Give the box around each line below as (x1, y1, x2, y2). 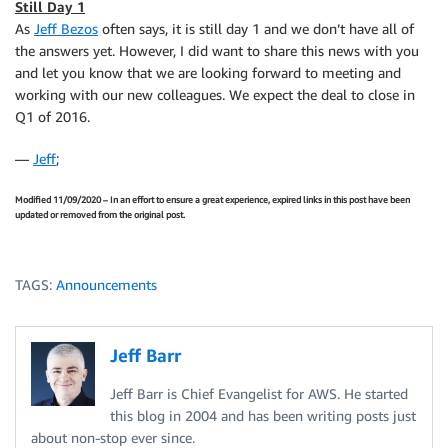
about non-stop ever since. (31, 428, 195, 446)
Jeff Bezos (34, 20, 98, 37)
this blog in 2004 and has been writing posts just (110, 406, 416, 424)
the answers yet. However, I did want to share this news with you (15, 42, 419, 59)
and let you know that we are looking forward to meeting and (15, 64, 401, 81)
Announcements (56, 275, 157, 293)
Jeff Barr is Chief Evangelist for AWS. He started (110, 384, 408, 402)
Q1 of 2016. (15, 108, 90, 125)
